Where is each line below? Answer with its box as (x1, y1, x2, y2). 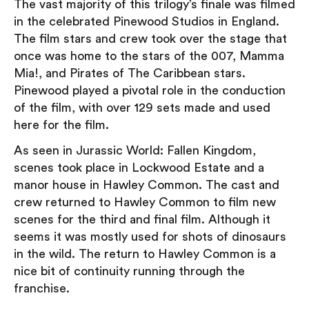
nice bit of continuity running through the (14, 264, 245, 277)
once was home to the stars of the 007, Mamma (14, 49, 284, 62)
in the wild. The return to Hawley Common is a (14, 247, 276, 260)
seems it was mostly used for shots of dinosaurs (14, 230, 286, 243)
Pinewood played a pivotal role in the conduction (14, 83, 286, 97)
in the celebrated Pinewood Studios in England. (14, 14, 279, 28)
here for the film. (14, 118, 109, 131)
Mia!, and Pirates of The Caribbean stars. (14, 66, 246, 79)
